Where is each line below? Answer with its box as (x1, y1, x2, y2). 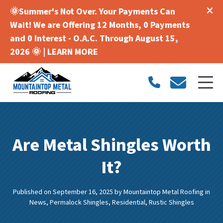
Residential (111, 197, 145, 208)
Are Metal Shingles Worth (12, 132, 211, 158)
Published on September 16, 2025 (13, 186, 113, 197)
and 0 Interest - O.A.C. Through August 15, (10, 32, 178, 45)
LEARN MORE (47, 45, 98, 58)
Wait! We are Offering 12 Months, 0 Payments (10, 18, 190, 31)
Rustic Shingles (148, 197, 194, 208)
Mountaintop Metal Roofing (123, 186, 204, 197)
